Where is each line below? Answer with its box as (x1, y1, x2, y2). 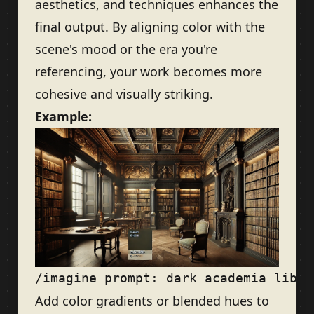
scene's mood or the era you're (35, 40, 217, 57)
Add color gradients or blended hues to (35, 292, 269, 309)
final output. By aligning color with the (35, 18, 265, 35)
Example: (35, 107, 92, 125)
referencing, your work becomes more (35, 62, 262, 80)
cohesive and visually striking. (35, 85, 213, 102)
